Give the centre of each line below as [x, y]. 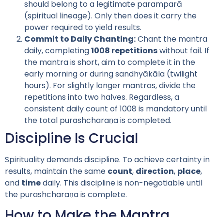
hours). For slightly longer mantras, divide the [110, 85]
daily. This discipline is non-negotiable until [122, 183]
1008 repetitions [124, 50]
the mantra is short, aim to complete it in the [110, 62]
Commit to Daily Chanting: [80, 39]
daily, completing [58, 50]
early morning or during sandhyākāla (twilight [111, 74]
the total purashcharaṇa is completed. [98, 120]
